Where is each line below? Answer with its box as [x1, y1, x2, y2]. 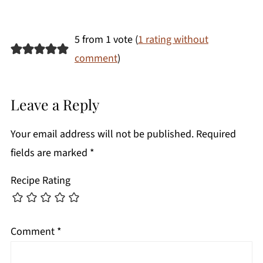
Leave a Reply [10, 95, 99, 114]
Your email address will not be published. [10, 127, 194, 142]
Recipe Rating [10, 173, 70, 188]
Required [195, 127, 236, 142]
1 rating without [137, 32, 208, 48]
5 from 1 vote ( [74, 32, 138, 48]
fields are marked [10, 146, 90, 161]
